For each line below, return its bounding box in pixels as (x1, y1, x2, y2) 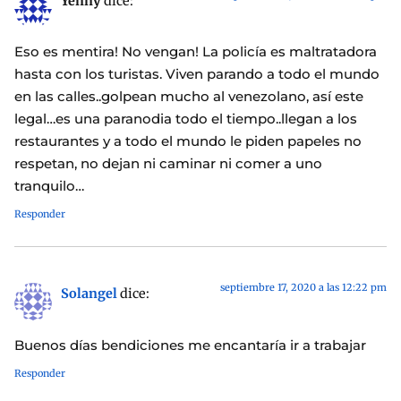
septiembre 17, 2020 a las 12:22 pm (220, 281, 387, 294)
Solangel (61, 286, 117, 303)
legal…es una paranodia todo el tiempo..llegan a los (14, 110, 357, 128)
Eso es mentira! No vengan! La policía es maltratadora (14, 43, 377, 61)
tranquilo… (14, 177, 84, 195)
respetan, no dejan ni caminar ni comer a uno (14, 155, 322, 173)
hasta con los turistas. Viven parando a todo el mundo (14, 65, 380, 83)
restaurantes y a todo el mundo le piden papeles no (14, 132, 362, 150)
